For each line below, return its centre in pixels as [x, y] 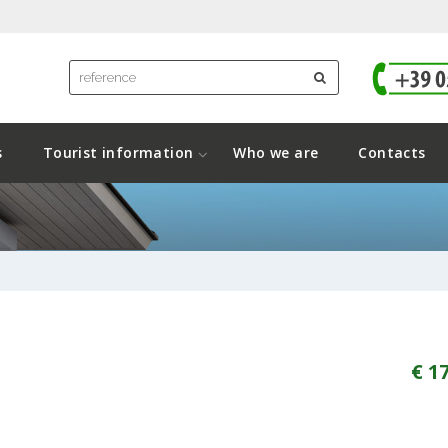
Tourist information [118, 153]
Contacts [392, 153]
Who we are [276, 153]
